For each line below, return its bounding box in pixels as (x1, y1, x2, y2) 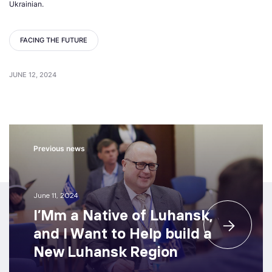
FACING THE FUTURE (20, 36, 87, 45)
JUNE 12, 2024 (9, 70, 56, 80)
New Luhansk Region (33, 242, 178, 261)
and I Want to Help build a (33, 224, 212, 243)
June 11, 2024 (33, 191, 78, 200)
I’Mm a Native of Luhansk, (33, 206, 213, 225)
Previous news (33, 144, 85, 154)
